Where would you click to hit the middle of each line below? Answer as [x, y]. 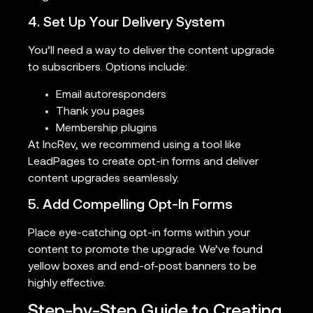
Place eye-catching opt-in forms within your [139, 233]
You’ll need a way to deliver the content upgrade [151, 51]
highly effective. [67, 284]
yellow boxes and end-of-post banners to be [142, 267]
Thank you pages [100, 111]
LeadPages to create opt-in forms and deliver [143, 162]
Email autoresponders [111, 95]
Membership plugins [107, 128]
